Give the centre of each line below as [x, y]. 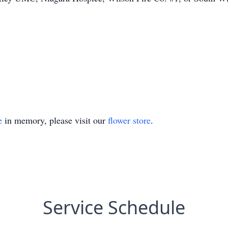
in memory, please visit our [55, 120]
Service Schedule [114, 207]
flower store [129, 120]
